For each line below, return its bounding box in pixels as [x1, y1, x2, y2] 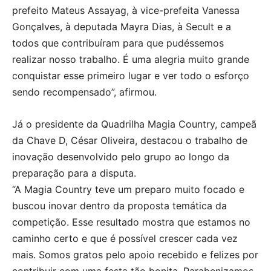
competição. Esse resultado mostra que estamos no [12, 216, 250, 228]
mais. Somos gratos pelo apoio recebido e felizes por [12, 249, 258, 261]
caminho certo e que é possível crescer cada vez [12, 232, 238, 244]
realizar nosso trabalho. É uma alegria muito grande [12, 53, 249, 65]
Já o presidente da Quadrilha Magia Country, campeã [12, 118, 256, 130]
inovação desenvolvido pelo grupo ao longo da [12, 151, 229, 163]
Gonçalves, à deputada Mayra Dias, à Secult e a [12, 21, 231, 33]
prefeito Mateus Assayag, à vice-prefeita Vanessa [12, 4, 240, 16]
